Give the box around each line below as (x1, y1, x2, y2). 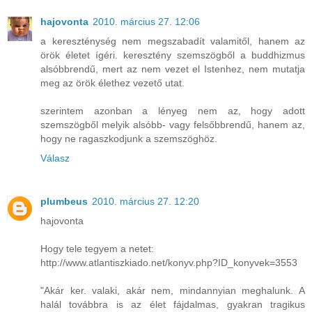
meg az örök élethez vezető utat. (40, 77, 185, 88)
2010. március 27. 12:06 (93, 15, 200, 27)
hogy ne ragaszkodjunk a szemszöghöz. (40, 132, 217, 144)
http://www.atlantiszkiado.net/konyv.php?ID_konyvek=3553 (40, 256, 297, 268)
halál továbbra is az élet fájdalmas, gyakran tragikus (40, 298, 305, 310)
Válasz (40, 152, 70, 164)
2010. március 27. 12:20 (92, 195, 199, 207)
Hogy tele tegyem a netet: (40, 242, 154, 254)
